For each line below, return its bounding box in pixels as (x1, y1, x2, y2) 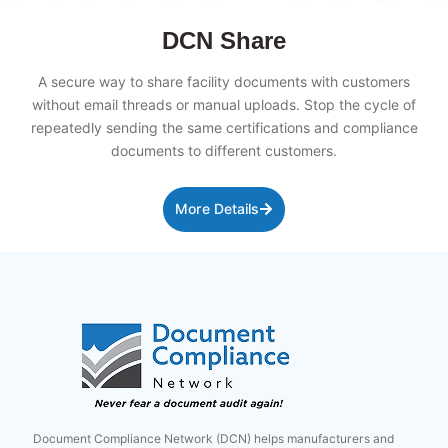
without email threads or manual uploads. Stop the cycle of (32, 96, 416, 113)
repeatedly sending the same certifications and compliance (30, 119, 418, 136)
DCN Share (162, 26, 286, 54)
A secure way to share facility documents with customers (38, 73, 410, 90)
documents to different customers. (111, 142, 337, 159)
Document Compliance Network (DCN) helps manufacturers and (33, 431, 395, 446)
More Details (175, 200, 259, 217)
